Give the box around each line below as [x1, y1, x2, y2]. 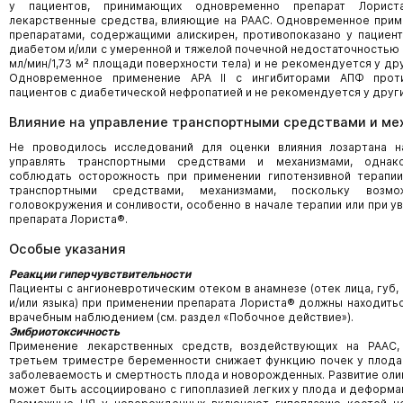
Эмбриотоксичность [9, 325, 120, 338]
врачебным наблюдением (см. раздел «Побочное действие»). [9, 310, 354, 324]
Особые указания [9, 241, 126, 256]
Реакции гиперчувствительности [9, 267, 191, 281]
